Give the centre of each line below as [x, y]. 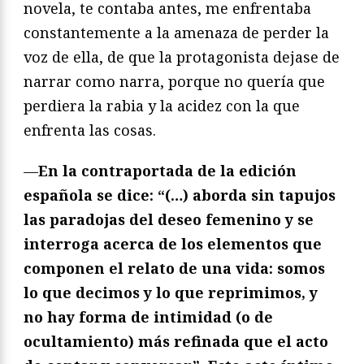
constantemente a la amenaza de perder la [176, 33]
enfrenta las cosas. [90, 130]
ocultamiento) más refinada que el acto [176, 342]
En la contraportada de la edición [167, 171]
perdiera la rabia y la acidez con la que [162, 106]
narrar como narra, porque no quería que [174, 82]
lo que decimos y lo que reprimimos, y [171, 293]
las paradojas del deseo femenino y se [169, 220]
